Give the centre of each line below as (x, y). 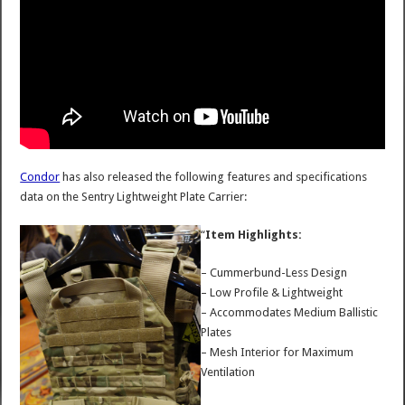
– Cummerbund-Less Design (274, 272)
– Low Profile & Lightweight (272, 292)
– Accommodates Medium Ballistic (290, 312)
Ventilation (228, 372)
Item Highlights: (254, 234)
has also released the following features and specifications (214, 176)
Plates (217, 332)
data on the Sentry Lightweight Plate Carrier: (134, 196)
